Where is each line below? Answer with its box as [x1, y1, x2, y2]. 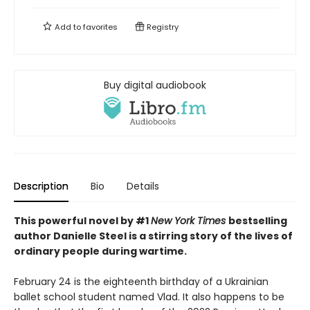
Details [127, 179, 159, 194]
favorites [83, 21, 118, 33]
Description [14, 179, 69, 194]
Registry [145, 21, 179, 33]
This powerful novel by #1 [14, 214, 151, 228]
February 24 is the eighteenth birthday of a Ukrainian [14, 275, 268, 289]
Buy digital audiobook [104, 78, 206, 93]
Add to [53, 21, 83, 33]
